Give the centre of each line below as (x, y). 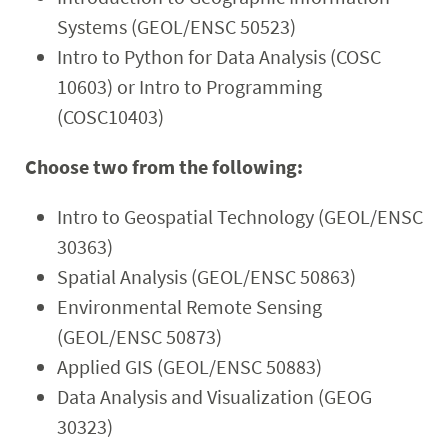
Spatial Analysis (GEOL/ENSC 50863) (206, 276)
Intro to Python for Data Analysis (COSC (218, 56)
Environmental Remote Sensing (189, 306)
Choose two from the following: (163, 166)
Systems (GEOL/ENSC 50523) (176, 26)
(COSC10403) (110, 116)
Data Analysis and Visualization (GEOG (214, 396)
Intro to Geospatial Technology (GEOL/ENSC (239, 216)
